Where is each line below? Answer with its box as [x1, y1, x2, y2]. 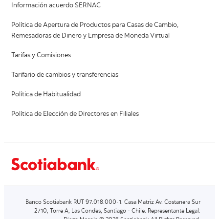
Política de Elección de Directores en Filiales [11, 111, 139, 118]
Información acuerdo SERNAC [11, 2, 101, 10]
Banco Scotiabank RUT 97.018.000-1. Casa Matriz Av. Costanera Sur [25, 199, 200, 206]
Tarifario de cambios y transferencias [11, 72, 118, 79]
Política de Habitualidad [11, 91, 81, 99]
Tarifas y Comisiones [11, 52, 71, 60]
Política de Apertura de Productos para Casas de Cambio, [11, 22, 178, 29]
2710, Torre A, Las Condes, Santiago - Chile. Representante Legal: [34, 208, 200, 215]
